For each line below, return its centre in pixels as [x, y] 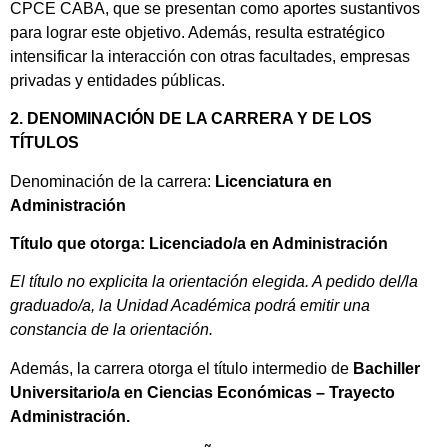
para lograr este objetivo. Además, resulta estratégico [197, 32]
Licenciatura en [273, 181]
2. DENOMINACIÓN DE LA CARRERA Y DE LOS [191, 119]
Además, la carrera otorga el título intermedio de [181, 368]
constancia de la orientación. [111, 330]
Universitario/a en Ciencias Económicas [161, 392]
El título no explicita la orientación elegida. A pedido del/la [214, 282]
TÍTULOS [44, 143]
